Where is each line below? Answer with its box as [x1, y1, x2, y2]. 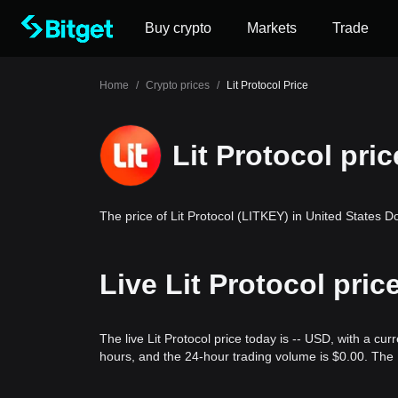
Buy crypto [145, 20, 211, 36]
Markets [247, 20, 297, 36]
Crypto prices [146, 79, 210, 92]
